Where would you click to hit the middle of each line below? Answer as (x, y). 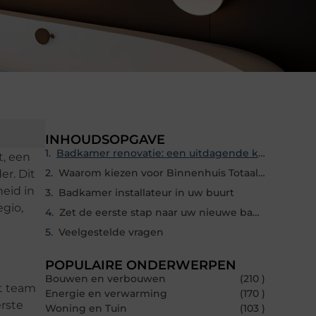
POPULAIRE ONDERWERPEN (141, 266)
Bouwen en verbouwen (105, 279)
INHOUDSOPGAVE (105, 140)
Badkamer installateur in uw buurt (146, 193)
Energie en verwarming (106, 294)
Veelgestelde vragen (111, 232)
